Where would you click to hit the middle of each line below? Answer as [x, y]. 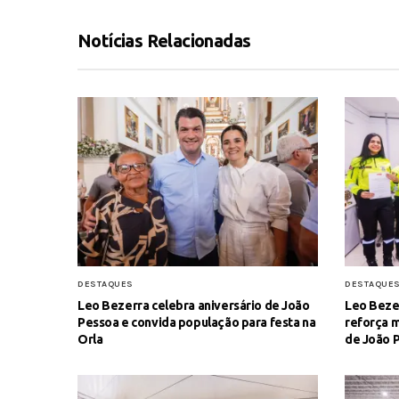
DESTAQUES [106, 284]
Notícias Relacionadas [164, 40]
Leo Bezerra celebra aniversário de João [194, 305]
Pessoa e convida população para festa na [197, 322]
